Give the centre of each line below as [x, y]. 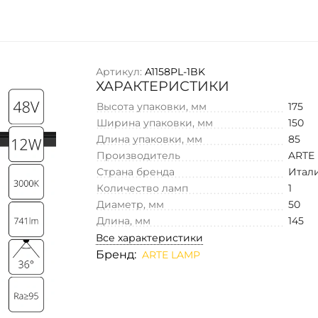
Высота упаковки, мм [152, 106]
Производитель [139, 155]
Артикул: [119, 71]
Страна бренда [136, 171]
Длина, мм [124, 220]
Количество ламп [143, 188]
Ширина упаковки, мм [155, 122]
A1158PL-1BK [175, 71]
